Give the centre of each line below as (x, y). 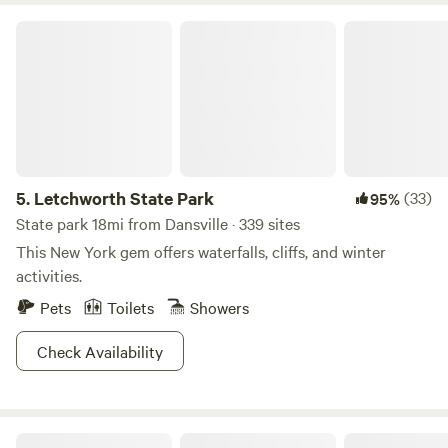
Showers (219, 307)
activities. (49, 275)
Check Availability (100, 351)
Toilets (130, 307)
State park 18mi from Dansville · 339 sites (158, 223)
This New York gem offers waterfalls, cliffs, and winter (201, 251)
